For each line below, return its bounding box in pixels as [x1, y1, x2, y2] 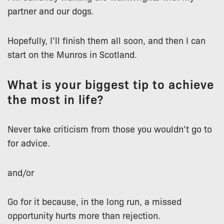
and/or [7, 165, 34, 178]
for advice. [7, 136, 50, 148]
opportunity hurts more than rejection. [7, 209, 160, 221]
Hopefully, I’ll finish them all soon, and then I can [7, 33, 205, 46]
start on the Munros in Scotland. [7, 47, 137, 60]
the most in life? [7, 90, 103, 107]
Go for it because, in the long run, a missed [7, 195, 181, 207]
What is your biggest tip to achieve [7, 75, 214, 92]
